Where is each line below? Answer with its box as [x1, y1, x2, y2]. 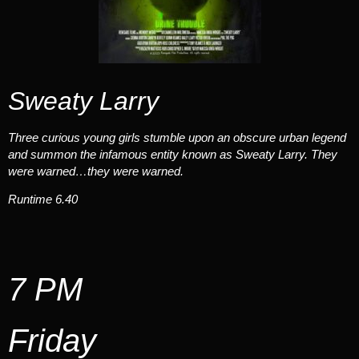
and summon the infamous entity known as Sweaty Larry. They [8, 147, 337, 162]
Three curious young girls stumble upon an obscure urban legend [8, 131, 346, 145]
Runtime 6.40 [8, 192, 78, 207]
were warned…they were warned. [8, 164, 184, 179]
